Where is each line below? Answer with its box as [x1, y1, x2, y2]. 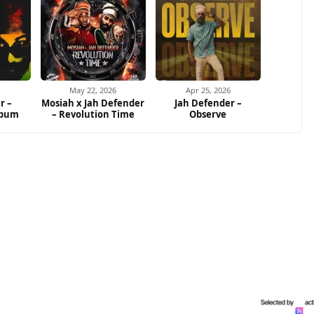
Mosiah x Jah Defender [41, 97, 145, 110]
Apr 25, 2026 [185, 85, 231, 96]
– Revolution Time [51, 108, 135, 121]
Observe [189, 108, 227, 121]
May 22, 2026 [69, 85, 117, 96]
